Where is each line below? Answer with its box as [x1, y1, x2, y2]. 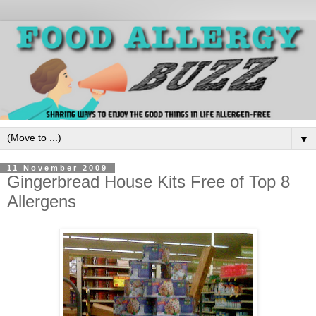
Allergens [7, 192, 76, 211]
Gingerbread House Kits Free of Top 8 [7, 172, 290, 191]
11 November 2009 [7, 164, 108, 172]
